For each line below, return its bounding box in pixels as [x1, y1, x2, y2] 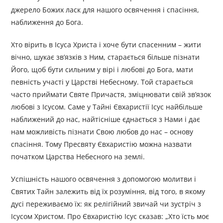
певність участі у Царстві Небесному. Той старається [11, 77, 194, 87]
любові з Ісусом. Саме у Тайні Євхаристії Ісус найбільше [11, 102, 203, 112]
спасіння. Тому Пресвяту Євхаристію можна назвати [11, 139, 192, 149]
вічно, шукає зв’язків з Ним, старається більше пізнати [11, 52, 200, 62]
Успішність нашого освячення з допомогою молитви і [11, 174, 197, 184]
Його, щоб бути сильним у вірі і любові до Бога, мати [11, 65, 194, 75]
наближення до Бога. [11, 17, 84, 27]
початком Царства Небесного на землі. [11, 152, 145, 162]
